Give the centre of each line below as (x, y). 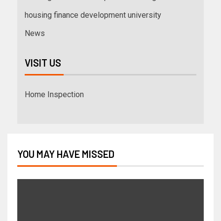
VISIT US (43, 63)
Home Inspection (54, 95)
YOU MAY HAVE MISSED (66, 154)
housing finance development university (93, 15)
